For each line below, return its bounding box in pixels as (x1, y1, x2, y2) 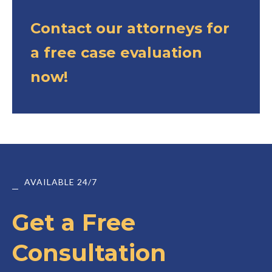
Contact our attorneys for (30, 19, 229, 37)
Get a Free (12, 208, 135, 237)
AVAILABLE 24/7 (24, 176, 97, 187)
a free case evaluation (30, 43, 202, 61)
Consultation (12, 238, 166, 267)
